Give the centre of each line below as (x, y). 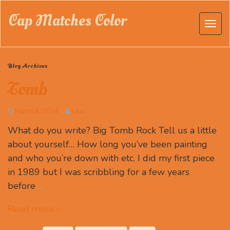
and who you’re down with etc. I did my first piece (111, 158)
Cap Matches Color (68, 21)
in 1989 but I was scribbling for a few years (99, 172)
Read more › (33, 209)
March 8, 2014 (37, 111)
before (22, 186)
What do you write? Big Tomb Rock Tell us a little (112, 130)
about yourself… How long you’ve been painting (108, 144)
